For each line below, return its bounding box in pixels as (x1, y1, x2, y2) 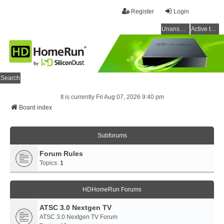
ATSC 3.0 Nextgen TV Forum (39, 213, 117, 221)
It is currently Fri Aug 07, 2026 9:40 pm (60, 93, 164, 101)
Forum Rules (39, 149, 83, 158)
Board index (19, 104, 52, 111)
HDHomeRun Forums (82, 186, 141, 193)
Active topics (210, 25, 216, 32)
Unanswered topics (179, 25, 185, 32)
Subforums (97, 132, 127, 139)
